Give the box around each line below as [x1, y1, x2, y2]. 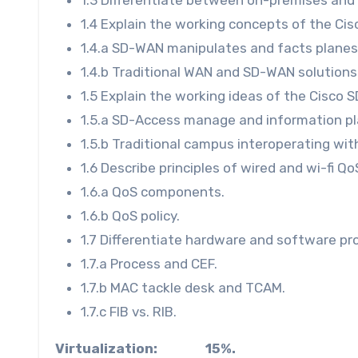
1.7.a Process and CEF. [81, 255, 217, 272]
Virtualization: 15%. [55, 340, 236, 356]
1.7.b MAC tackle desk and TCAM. [81, 279, 285, 296]
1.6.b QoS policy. [81, 207, 180, 224]
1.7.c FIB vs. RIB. [81, 303, 177, 320]
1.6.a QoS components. [81, 183, 225, 200]
